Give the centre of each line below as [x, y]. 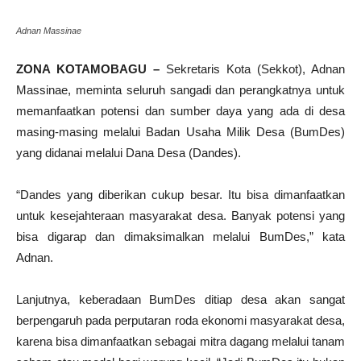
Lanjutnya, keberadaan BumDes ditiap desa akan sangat [180, 299]
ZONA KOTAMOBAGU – [91, 69]
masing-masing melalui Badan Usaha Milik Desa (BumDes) [180, 132]
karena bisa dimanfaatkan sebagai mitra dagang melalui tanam [180, 341]
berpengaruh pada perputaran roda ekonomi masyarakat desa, [180, 320]
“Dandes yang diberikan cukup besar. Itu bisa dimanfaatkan [180, 195]
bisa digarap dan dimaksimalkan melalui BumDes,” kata [180, 237]
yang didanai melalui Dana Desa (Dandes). [129, 153]
